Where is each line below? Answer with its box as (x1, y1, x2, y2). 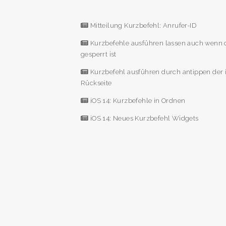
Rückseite (81, 79, 112, 87)
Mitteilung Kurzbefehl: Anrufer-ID (88, 22, 197, 30)
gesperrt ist (81, 50, 117, 58)
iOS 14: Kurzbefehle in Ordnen (88, 96, 186, 104)
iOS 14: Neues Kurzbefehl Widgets (88, 114, 199, 122)
